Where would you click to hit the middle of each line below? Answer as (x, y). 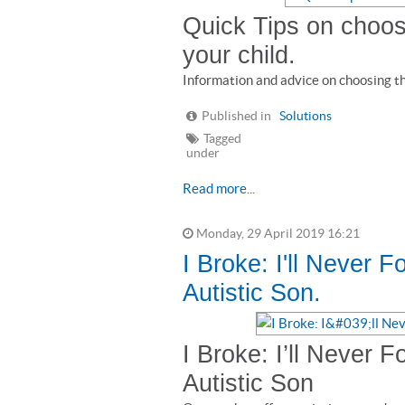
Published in (236, 116)
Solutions (306, 116)
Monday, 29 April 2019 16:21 (277, 234)
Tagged (222, 139)
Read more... (219, 188)
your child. (246, 55)
